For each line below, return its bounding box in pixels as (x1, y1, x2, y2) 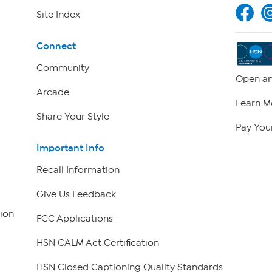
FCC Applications (36, 213, 113, 225)
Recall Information (36, 165, 120, 176)
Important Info (36, 142, 104, 154)
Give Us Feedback (36, 189, 116, 200)
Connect (36, 40, 76, 52)
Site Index (36, 8, 80, 20)
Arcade (36, 87, 69, 98)
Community (36, 63, 89, 74)
